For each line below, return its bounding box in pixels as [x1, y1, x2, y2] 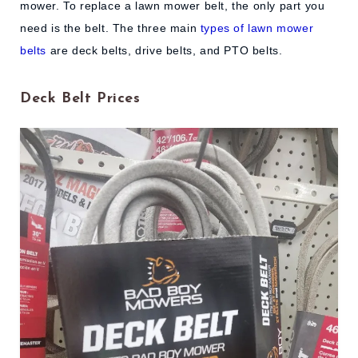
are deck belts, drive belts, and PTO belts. [46, 43, 283, 57]
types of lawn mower [200, 21, 314, 34]
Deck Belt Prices [20, 91, 141, 107]
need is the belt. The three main [20, 21, 201, 34]
